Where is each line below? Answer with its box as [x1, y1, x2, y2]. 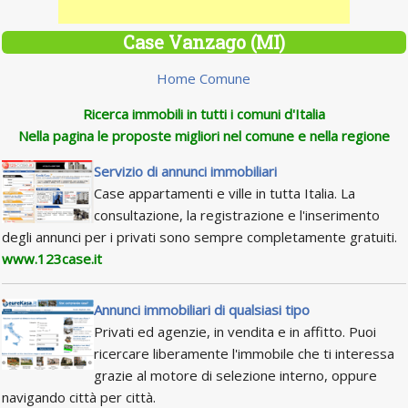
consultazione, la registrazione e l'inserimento [94, 206, 381, 224]
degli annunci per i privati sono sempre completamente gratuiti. [2, 228, 398, 246]
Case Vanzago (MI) [122, 30, 285, 54]
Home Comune [157, 69, 251, 87]
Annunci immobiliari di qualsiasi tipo [94, 301, 311, 319]
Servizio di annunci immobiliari [94, 162, 278, 180]
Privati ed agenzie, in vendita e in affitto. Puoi [94, 322, 377, 341]
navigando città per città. [2, 388, 157, 406]
